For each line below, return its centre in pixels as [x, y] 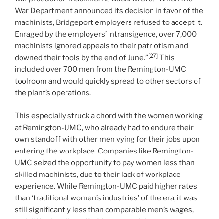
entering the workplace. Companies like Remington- [104, 151]
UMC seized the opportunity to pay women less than [105, 163]
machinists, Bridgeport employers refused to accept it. [109, 23]
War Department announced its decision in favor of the [109, 11]
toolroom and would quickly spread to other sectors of [108, 81]
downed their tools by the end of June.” [81, 58]
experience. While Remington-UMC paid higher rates [106, 186]
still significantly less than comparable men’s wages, [104, 209]
